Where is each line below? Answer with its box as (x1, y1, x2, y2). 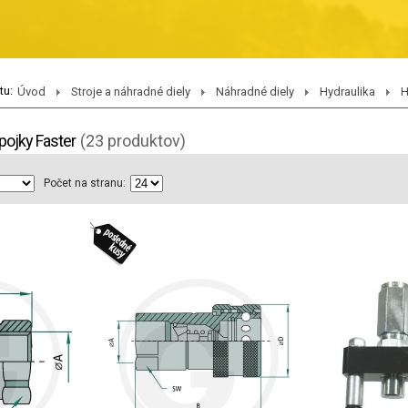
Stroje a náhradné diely (71, 85, 190, 98)
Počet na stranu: (44, 177, 126, 189)
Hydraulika (320, 85, 375, 98)
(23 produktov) (80, 131, 186, 150)
